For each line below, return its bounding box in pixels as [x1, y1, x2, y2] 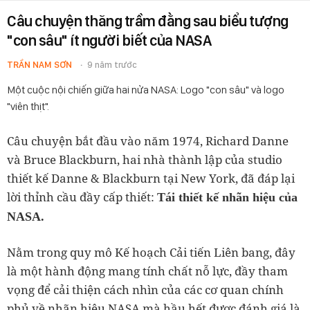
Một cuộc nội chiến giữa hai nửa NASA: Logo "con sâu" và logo [7, 83, 284, 96]
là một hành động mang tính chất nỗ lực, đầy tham [7, 263, 288, 279]
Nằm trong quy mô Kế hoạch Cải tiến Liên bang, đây [7, 244, 295, 260]
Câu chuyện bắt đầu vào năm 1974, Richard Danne [7, 133, 289, 149]
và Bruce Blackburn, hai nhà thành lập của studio [7, 152, 282, 167]
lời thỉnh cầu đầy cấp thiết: [7, 189, 157, 205]
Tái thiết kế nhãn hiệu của [157, 190, 298, 204]
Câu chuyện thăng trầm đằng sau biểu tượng [7, 12, 289, 30]
